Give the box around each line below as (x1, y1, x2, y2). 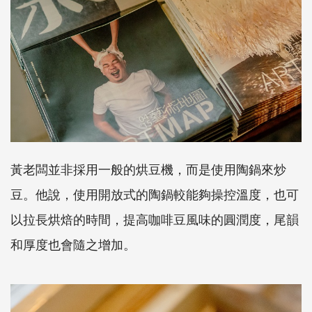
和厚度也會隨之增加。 (10, 234, 136, 253)
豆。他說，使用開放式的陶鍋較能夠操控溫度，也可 (10, 184, 299, 203)
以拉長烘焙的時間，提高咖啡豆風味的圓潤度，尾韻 (10, 209, 299, 228)
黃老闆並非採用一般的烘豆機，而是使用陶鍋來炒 (10, 159, 286, 178)
